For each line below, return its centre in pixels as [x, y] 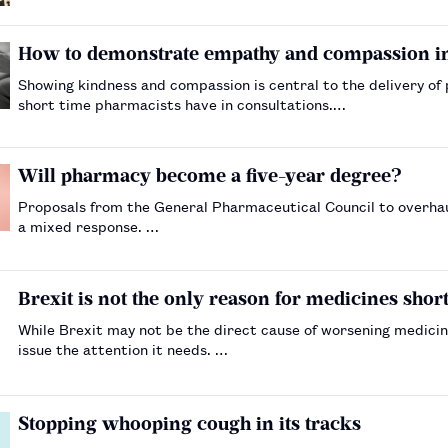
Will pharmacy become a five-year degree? [210, 176]
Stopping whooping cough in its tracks [189, 423]
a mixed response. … [88, 226]
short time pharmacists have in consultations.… [182, 104]
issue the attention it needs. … [123, 348]
